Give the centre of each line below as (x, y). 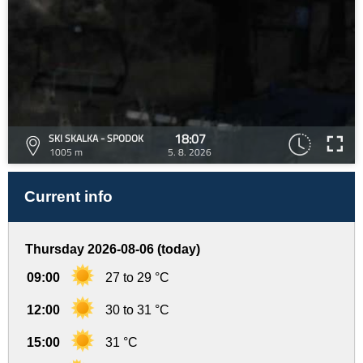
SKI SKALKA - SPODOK (96, 138)
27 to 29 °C (137, 278)
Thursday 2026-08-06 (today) (113, 249)
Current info (68, 196)
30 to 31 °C (137, 310)
